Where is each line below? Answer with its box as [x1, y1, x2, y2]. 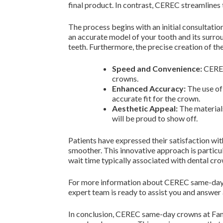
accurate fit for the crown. [112, 94, 200, 103]
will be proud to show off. [112, 113, 198, 123]
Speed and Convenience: [112, 64, 202, 73]
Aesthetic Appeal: [112, 104, 178, 113]
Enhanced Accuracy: [112, 84, 186, 93]
